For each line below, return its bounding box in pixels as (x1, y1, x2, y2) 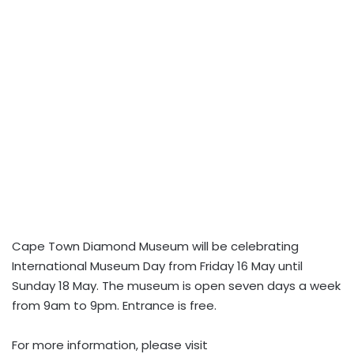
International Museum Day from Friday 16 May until (12, 258, 303, 274)
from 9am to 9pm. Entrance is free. (12, 297, 217, 314)
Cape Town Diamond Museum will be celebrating (12, 238, 299, 254)
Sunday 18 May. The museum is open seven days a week (12, 277, 341, 294)
